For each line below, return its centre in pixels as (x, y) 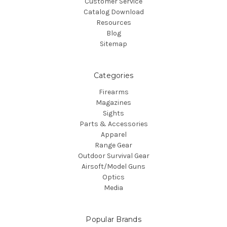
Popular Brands (113, 219)
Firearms (113, 92)
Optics (113, 177)
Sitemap (113, 44)
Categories (113, 75)
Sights (113, 113)
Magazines (113, 102)
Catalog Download (113, 12)
